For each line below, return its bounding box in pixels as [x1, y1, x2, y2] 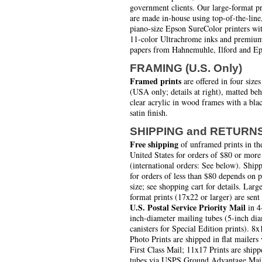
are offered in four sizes [181, 75, 261, 87]
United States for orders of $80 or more [130, 149, 261, 161]
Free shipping [130, 138, 178, 151]
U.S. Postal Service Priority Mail [130, 201, 246, 214]
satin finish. [130, 107, 168, 119]
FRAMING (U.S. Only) [130, 62, 242, 75]
